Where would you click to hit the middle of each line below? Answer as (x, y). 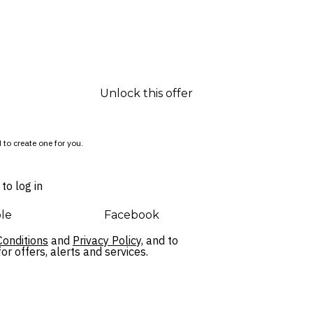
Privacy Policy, (108, 240)
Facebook (131, 214)
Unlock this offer (146, 93)
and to (161, 240)
